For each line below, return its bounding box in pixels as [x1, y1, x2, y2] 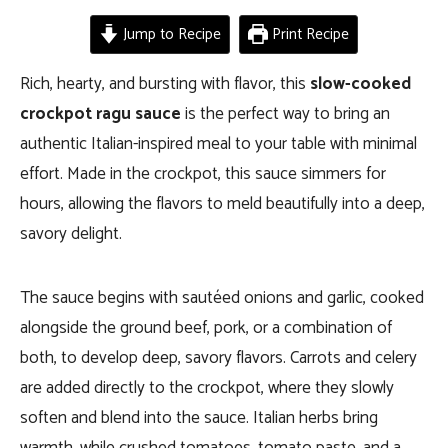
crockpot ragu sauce [20, 100, 181, 128]
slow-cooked [310, 70, 411, 98]
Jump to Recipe [119, 22, 221, 47]
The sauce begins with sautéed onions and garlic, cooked [20, 284, 424, 312]
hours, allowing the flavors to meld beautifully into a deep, [20, 190, 425, 218]
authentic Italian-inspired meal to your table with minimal [20, 130, 417, 158]
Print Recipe [267, 22, 349, 47]
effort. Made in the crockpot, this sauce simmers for [20, 160, 386, 188]
